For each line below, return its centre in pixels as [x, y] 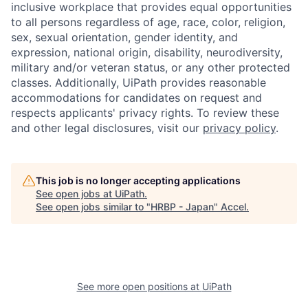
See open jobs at [75, 194]
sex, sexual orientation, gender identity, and [124, 37]
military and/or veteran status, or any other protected [151, 68]
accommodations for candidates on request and [136, 98]
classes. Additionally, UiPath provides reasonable [139, 83]
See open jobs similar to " [93, 207]
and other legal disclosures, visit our [107, 128]
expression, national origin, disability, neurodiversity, [147, 53]
